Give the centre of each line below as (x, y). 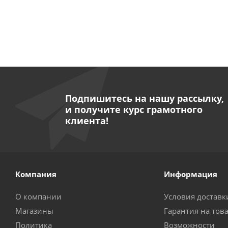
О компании (38, 196)
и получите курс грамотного (134, 109)
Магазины (34, 211)
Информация (190, 174)
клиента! (87, 121)
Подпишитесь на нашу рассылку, (144, 98)
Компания (36, 174)
